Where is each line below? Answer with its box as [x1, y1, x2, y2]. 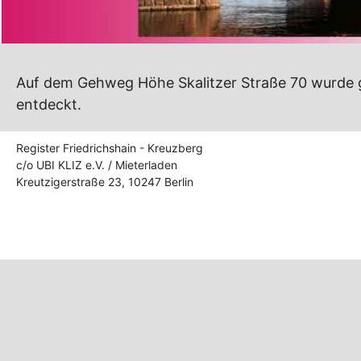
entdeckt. [16, 96, 81, 114]
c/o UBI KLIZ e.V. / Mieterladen [16, 158, 177, 172]
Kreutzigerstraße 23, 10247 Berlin [16, 175, 193, 189]
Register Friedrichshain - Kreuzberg [16, 141, 203, 156]
